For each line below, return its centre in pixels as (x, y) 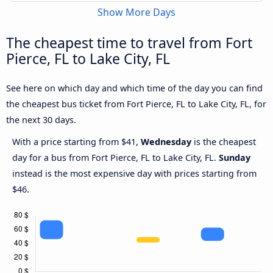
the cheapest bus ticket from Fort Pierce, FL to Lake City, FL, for (136, 104)
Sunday (235, 158)
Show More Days (136, 12)
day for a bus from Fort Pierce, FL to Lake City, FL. (115, 158)
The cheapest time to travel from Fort (129, 43)
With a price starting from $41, (76, 142)
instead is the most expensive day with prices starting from (134, 174)
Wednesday (166, 142)
